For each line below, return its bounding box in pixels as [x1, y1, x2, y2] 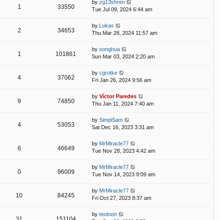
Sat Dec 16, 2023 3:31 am [92, 124, 154, 130]
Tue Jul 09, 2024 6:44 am [92, 6, 152, 12]
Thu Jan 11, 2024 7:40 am [92, 100, 154, 107]
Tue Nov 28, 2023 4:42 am [92, 147, 155, 154]
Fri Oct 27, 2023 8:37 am [92, 194, 151, 201]
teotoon [99, 211, 117, 217]
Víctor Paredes [99, 93, 137, 99]
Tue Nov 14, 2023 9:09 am [92, 171, 155, 177]
